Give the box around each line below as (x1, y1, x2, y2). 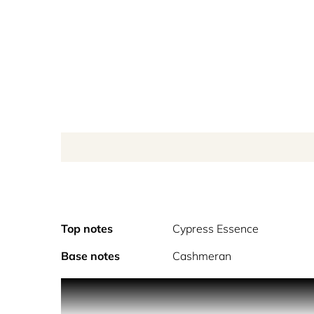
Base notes (61, 249, 120, 263)
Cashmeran (172, 249, 232, 263)
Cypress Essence (172, 221, 259, 235)
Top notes (61, 221, 113, 235)
